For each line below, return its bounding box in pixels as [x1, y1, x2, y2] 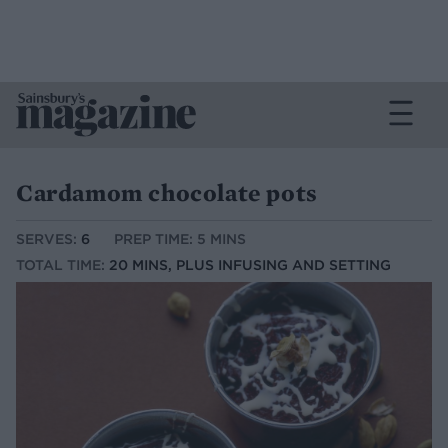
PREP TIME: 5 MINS [114, 230, 246, 249]
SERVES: [16, 230, 81, 249]
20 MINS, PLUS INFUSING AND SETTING [109, 256, 391, 275]
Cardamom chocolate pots [16, 177, 318, 208]
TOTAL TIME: [16, 256, 109, 275]
